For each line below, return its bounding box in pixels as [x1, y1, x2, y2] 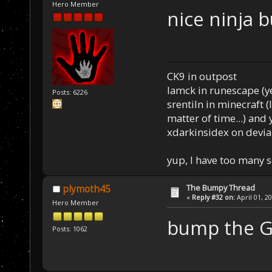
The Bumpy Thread [186, 182, 256, 194]
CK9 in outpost [166, 69, 237, 84]
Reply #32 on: [192, 192, 236, 202]
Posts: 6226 [52, 87, 88, 97]
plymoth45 [62, 183, 110, 196]
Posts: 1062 [52, 223, 88, 233]
